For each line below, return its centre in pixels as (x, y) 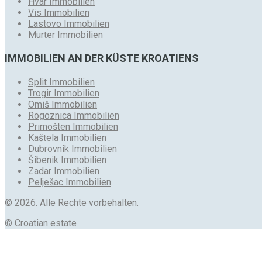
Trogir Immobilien (64, 93)
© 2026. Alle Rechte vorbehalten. (72, 202)
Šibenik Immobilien (67, 160)
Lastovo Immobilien (69, 23)
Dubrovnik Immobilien (73, 149)
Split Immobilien (61, 82)
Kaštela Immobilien (67, 137)
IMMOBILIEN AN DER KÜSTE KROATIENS (102, 58)
